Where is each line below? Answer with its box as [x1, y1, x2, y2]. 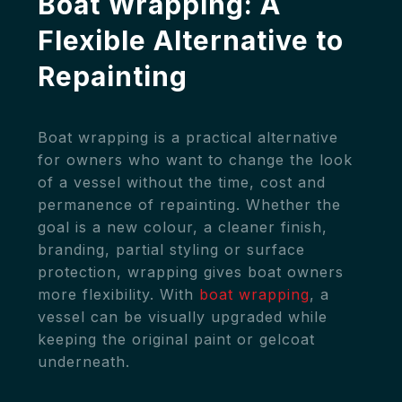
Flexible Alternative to [38, 24, 344, 57]
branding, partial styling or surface [38, 240, 305, 258]
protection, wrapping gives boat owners [38, 263, 344, 281]
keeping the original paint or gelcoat [38, 330, 315, 348]
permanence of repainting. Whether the [38, 196, 341, 214]
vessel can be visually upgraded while [38, 308, 328, 326]
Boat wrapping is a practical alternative [38, 128, 338, 146]
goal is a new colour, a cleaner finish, [38, 218, 328, 236]
